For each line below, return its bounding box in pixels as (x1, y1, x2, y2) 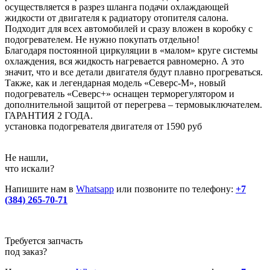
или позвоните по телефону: (114, 183, 236, 194)
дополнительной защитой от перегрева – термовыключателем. (5, 99, 262, 110)
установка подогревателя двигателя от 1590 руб (5, 121, 202, 131)
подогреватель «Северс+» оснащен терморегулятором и (5, 88, 234, 99)
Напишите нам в (5, 183, 76, 194)
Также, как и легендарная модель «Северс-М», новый (5, 77, 226, 88)
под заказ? (5, 246, 47, 257)
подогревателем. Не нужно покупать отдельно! (5, 34, 199, 45)
